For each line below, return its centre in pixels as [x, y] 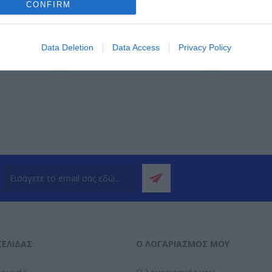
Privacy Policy [205, 48]
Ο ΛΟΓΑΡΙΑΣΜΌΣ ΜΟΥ [183, 243]
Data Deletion [67, 48]
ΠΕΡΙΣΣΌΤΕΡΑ [144, 62]
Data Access [136, 48]
